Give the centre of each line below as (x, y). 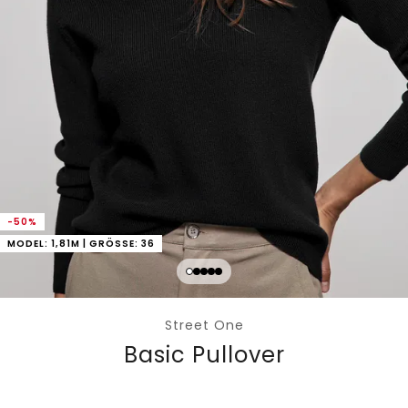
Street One (204, 326)
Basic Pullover (204, 355)
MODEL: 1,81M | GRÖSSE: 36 (77, 244)
